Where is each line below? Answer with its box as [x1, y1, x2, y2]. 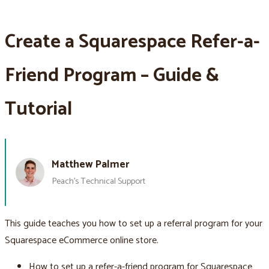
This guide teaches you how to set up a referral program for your [5, 216, 262, 232]
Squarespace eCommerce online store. [5, 232, 159, 249]
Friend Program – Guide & [5, 59, 219, 91]
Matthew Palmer [52, 156, 130, 174]
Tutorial [5, 93, 72, 125]
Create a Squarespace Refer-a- [5, 26, 260, 58]
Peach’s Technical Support [52, 174, 145, 189]
